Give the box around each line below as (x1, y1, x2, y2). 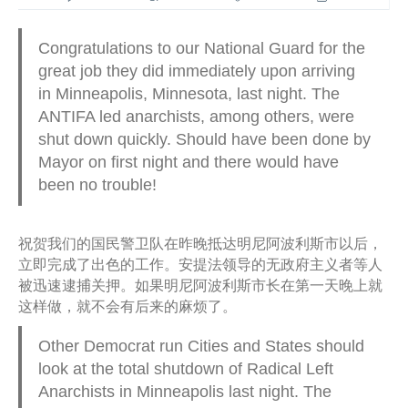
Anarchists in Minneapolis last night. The (37, 382, 331, 402)
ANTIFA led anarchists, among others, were (37, 107, 354, 126)
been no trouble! (37, 175, 157, 194)
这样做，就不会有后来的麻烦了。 (18, 299, 237, 315)
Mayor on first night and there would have (37, 152, 339, 171)
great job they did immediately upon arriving (37, 61, 355, 80)
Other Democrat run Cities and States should (37, 337, 364, 356)
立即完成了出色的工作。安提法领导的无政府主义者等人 (18, 257, 382, 273)
